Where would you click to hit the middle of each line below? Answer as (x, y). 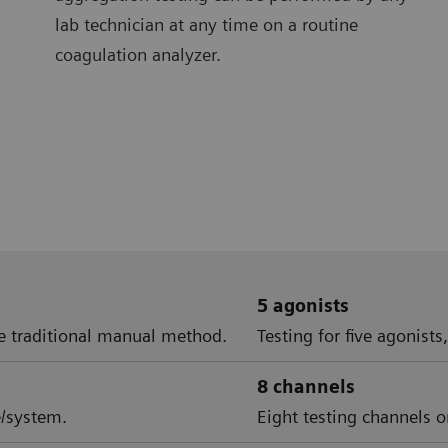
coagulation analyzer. (138, 55)
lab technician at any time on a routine (206, 25)
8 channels (306, 387)
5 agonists (303, 306)
